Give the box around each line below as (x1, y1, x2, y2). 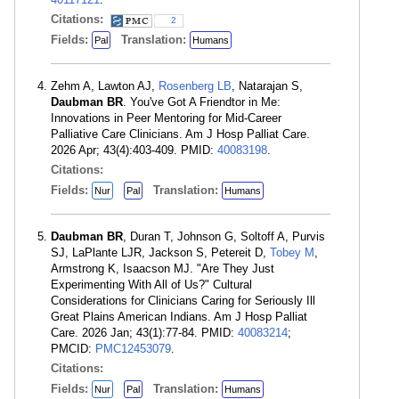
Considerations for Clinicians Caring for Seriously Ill (51, 294, 315, 307)
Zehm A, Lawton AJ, (51, 79, 159, 93)
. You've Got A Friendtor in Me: (123, 95, 281, 109)
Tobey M (270, 246, 314, 259)
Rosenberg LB (159, 79, 232, 93)
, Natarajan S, (232, 79, 303, 93)
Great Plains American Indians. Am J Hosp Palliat (51, 310, 307, 323)
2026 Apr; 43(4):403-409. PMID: (51, 143, 217, 157)
